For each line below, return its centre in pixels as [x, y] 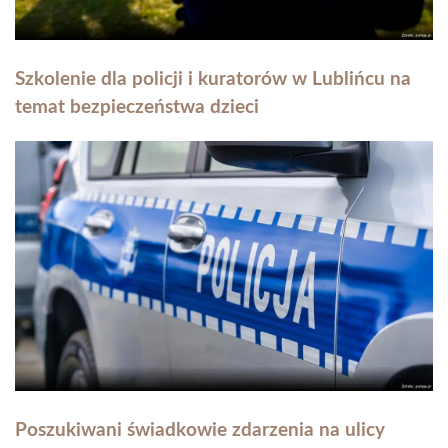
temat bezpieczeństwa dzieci [137, 107]
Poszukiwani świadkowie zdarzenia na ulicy [200, 430]
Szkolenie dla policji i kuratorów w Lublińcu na [213, 79]
